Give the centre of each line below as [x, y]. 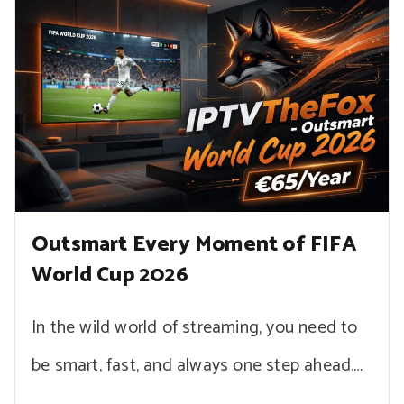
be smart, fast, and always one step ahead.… [197, 365]
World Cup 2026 [110, 275]
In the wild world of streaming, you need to [195, 327]
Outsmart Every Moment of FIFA [194, 244]
